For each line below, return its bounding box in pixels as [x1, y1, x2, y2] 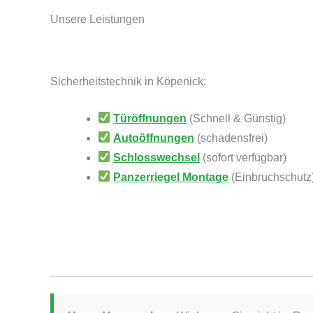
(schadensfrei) [194, 131, 268, 144]
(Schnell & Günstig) [187, 112, 286, 124]
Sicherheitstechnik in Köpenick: [50, 75, 206, 88]
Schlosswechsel [113, 151, 201, 163]
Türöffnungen [113, 112, 187, 124]
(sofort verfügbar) [200, 151, 287, 163]
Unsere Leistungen [50, 13, 145, 26]
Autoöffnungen [113, 131, 195, 144]
